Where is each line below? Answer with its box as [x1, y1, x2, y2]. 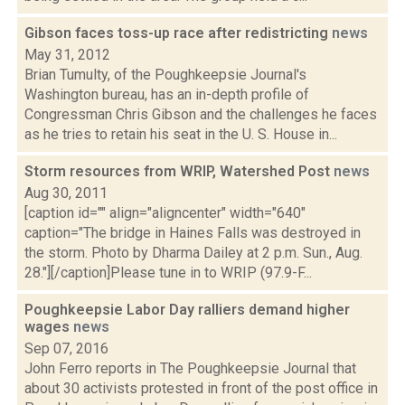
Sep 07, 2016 [24, 340, 108, 357]
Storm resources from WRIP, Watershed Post [24, 163, 334, 180]
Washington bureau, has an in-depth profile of [24, 86, 309, 103]
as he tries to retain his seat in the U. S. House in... [24, 126, 337, 143]
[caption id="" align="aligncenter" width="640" [24, 204, 306, 221]
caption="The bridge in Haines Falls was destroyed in [24, 224, 361, 241]
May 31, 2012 [24, 46, 110, 63]
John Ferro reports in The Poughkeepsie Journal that [24, 360, 356, 377]
